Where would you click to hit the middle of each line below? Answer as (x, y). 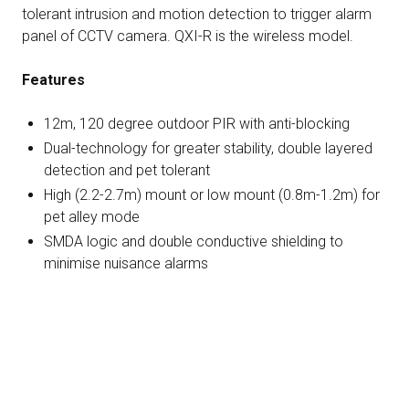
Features (53, 79)
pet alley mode (92, 217)
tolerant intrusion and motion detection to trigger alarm (197, 14)
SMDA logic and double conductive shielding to (194, 242)
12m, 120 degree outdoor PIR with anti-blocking (197, 123)
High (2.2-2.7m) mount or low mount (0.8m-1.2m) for (212, 195)
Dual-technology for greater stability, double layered (208, 149)
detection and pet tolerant (127, 171)
